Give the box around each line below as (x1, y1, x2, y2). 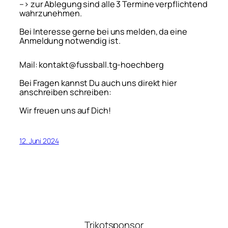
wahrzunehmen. (19, 8, 82, 19)
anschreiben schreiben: (19, 86, 111, 98)
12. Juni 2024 (19, 135, 59, 146)
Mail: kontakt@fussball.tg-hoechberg (19, 59, 164, 70)
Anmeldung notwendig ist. (19, 35, 121, 47)
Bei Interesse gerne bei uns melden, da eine (19, 26, 187, 38)
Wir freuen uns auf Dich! (19, 104, 111, 116)
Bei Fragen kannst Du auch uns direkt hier (19, 77, 177, 89)
